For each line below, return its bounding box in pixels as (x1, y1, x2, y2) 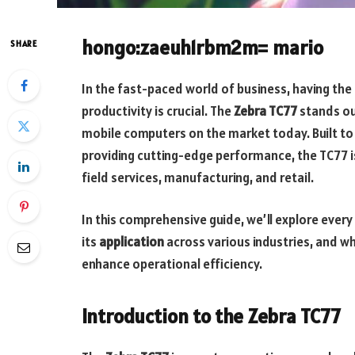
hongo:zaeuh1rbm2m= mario (82, 35, 323, 60)
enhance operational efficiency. (82, 255, 262, 273)
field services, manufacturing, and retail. (82, 168, 314, 186)
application (99, 233, 164, 251)
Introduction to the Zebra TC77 (82, 303, 341, 329)
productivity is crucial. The (82, 101, 234, 120)
